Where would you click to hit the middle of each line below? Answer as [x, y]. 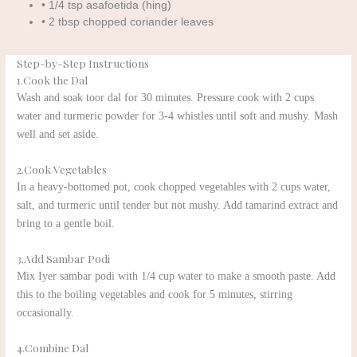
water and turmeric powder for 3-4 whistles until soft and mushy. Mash [178, 116]
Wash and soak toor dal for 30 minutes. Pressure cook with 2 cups [166, 97]
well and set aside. [58, 134]
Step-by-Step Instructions [83, 63]
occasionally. [46, 312]
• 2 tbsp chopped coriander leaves [128, 22]
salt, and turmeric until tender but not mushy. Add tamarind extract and [178, 205]
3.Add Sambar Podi [64, 258]
